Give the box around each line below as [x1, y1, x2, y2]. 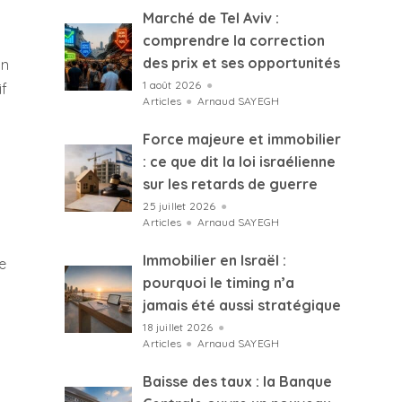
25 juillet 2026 [143, 199, 219, 213]
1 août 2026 [143, 78, 205, 92]
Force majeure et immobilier [143, 130, 342, 148]
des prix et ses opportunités [143, 54, 341, 72]
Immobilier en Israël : [143, 251, 287, 269]
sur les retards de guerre [143, 175, 319, 193]
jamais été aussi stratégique [143, 296, 342, 314]
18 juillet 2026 [143, 320, 216, 334]
